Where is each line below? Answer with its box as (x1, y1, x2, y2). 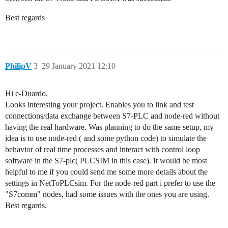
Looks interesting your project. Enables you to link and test (5, 100, 194, 109)
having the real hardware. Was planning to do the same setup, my (5, 122, 214, 131)
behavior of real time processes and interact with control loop (5, 145, 200, 154)
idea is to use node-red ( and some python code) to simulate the (5, 133, 207, 142)
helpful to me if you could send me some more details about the (5, 167, 208, 176)
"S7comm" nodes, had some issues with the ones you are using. (5, 189, 209, 198)
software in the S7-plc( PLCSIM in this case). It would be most (5, 156, 207, 165)
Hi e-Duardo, (5, 89, 48, 98)
